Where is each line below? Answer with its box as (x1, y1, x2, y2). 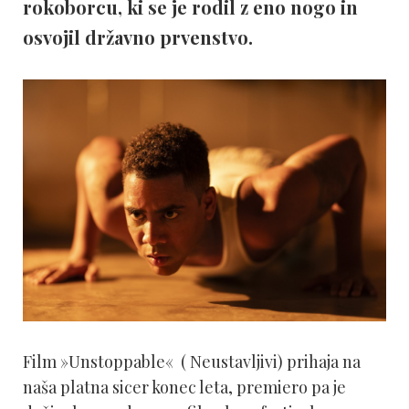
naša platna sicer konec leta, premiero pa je (23, 376, 346, 399)
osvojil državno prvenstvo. (23, 25, 253, 49)
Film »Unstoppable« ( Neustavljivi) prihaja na (23, 351, 361, 373)
